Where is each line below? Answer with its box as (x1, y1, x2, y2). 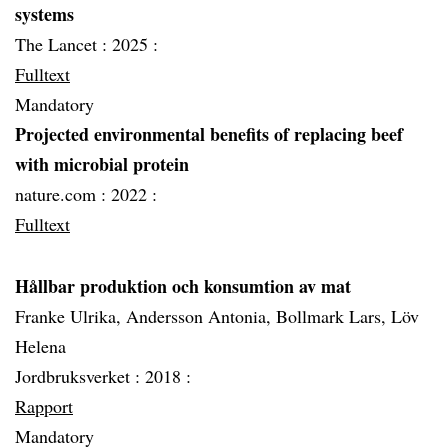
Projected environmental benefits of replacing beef (15, 121, 403, 147)
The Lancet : (15, 32, 112, 56)
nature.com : (15, 182, 111, 206)
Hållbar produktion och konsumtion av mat (15, 273, 351, 299)
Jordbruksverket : (15, 364, 145, 388)
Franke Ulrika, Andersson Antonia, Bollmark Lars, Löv (15, 304, 419, 328)
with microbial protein (15, 151, 189, 177)
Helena (15, 334, 66, 358)
